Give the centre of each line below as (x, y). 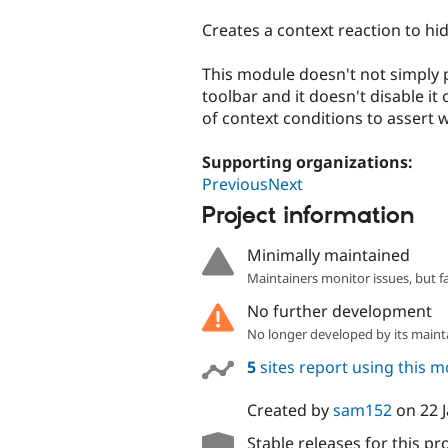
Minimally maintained (328, 254)
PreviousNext (252, 183)
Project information (308, 216)
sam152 (362, 409)
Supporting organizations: (309, 161)
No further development (339, 310)
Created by (289, 409)
